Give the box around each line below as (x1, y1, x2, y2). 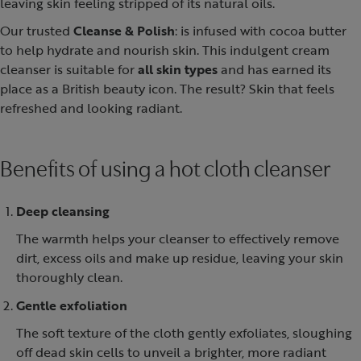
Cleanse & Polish (73, 22, 175, 39)
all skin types (138, 60, 221, 78)
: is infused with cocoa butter (175, 22, 346, 39)
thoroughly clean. (16, 268, 122, 286)
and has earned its (221, 60, 331, 78)
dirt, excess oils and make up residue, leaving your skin (16, 249, 343, 267)
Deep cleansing (16, 202, 110, 220)
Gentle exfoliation (16, 297, 127, 314)
